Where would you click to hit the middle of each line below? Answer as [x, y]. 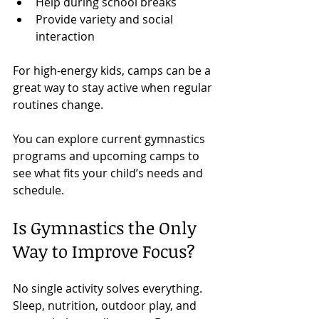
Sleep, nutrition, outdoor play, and [106, 305]
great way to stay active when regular [114, 87]
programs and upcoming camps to [108, 156]
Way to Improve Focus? [104, 251]
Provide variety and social [106, 19]
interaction [65, 36]
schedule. [38, 190]
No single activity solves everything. [108, 288]
